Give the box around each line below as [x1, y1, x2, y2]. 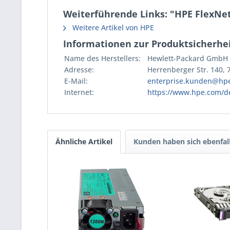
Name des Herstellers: [64, 53, 141, 63]
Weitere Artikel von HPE [70, 23, 154, 32]
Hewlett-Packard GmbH [147, 53, 228, 63]
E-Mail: [64, 76, 88, 86]
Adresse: [64, 65, 94, 74]
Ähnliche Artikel [55, 137, 112, 146]
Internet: [64, 87, 94, 97]
